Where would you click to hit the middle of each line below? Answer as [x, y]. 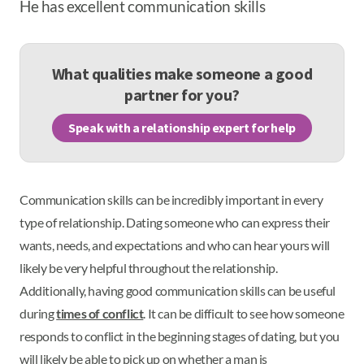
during [38, 313]
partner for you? [182, 94]
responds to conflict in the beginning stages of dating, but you [180, 336]
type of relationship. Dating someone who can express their [175, 222]
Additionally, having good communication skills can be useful [178, 290]
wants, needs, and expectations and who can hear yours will [175, 245]
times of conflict [100, 313]
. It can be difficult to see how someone [244, 313]
